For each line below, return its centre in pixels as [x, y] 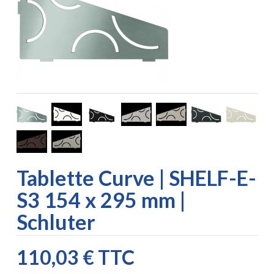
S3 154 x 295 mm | [101, 200]
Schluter [56, 222]
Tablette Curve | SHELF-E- [136, 178]
